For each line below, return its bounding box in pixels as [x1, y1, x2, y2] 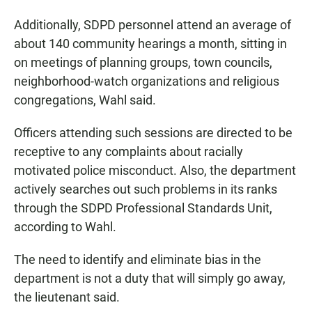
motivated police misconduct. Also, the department [14, 163, 296, 178]
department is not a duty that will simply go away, [14, 271, 286, 286]
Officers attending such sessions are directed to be [14, 125, 292, 141]
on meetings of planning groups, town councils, [14, 55, 272, 70]
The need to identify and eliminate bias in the [14, 252, 261, 267]
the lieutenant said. [14, 290, 120, 305]
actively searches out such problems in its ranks [14, 182, 277, 197]
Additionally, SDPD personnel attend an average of [14, 17, 291, 33]
